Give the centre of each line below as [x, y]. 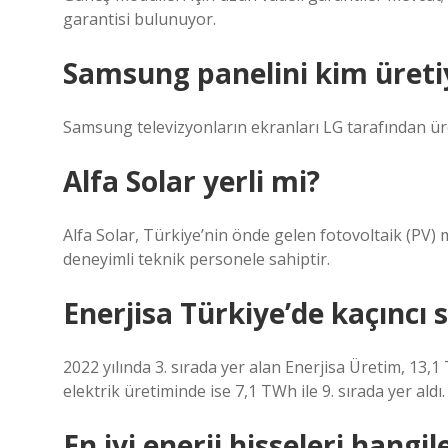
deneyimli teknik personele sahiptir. [196, 259]
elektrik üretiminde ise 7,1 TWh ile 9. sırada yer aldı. [254, 391]
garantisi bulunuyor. [139, 19]
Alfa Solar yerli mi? [191, 181]
